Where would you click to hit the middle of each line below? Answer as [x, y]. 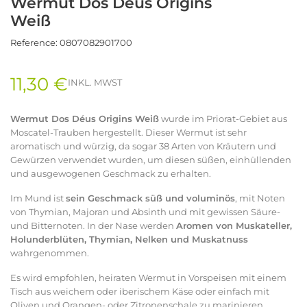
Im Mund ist [38, 198]
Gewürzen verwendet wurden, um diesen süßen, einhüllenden [151, 159]
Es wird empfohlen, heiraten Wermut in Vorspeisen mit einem [148, 277]
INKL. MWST [95, 83]
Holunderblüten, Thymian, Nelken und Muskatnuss [129, 239]
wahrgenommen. [50, 253]
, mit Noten [260, 198]
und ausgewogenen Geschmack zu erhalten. [111, 173]
